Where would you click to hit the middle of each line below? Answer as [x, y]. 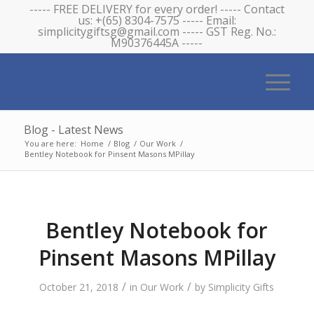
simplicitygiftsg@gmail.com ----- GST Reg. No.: [157, 32]
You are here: [50, 143]
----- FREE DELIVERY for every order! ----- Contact [157, 9]
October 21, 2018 [79, 287]
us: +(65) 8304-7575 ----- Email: [157, 20]
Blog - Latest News [73, 130]
